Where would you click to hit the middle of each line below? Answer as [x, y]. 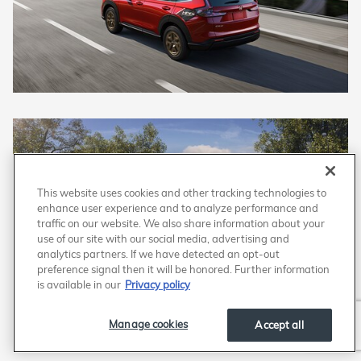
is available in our [79, 284]
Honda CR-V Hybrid [82, 344]
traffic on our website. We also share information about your [181, 223]
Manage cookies [148, 324]
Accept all [279, 325]
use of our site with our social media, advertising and [163, 239]
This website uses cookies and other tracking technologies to [182, 193]
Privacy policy [158, 284]
